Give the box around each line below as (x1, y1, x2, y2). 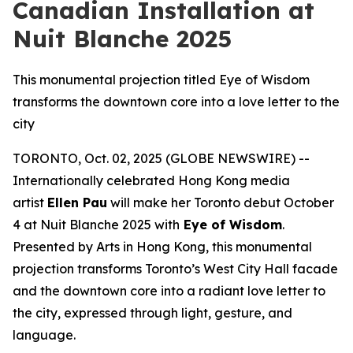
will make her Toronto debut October (107, 195, 334, 210)
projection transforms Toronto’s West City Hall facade (13, 261, 338, 277)
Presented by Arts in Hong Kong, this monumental (13, 239, 312, 255)
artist (13, 195, 47, 210)
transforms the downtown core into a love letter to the (13, 94, 340, 110)
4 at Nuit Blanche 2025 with (13, 217, 180, 232)
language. (13, 327, 76, 343)
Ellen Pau (47, 195, 107, 210)
